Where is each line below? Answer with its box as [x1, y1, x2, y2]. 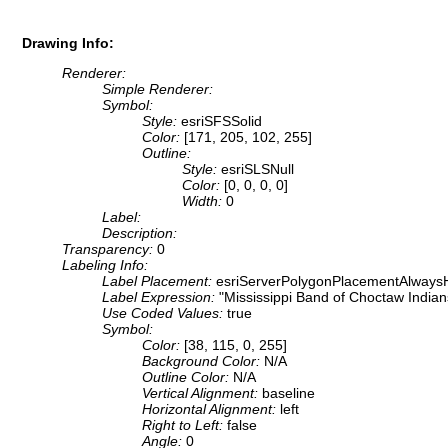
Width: [182, 193, 226, 210]
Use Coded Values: [102, 305, 227, 322]
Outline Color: [142, 369, 233, 386]
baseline [262, 385, 315, 402]
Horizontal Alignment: [142, 401, 280, 418]
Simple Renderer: [102, 81, 213, 98]
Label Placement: [102, 273, 216, 290]
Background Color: [142, 353, 264, 370]
